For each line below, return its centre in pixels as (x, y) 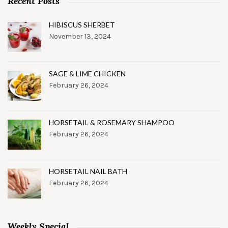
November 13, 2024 (80, 36)
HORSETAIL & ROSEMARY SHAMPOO (112, 122)
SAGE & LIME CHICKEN (87, 73)
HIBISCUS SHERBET (82, 24)
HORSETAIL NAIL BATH (88, 171)
